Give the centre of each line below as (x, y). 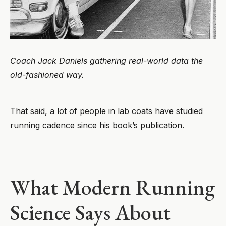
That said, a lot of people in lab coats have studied (106, 111)
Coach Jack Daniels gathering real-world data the (106, 60)
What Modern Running (112, 187)
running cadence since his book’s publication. (97, 125)
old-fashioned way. (47, 74)
